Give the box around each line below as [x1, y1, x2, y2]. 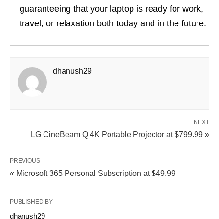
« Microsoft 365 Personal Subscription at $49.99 [10, 169, 175, 177]
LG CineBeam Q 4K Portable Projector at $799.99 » [31, 131, 209, 139]
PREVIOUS [10, 157, 40, 164]
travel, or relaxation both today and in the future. [20, 19, 206, 28]
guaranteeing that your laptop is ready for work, [20, 4, 203, 14]
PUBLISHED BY [10, 198, 53, 205]
